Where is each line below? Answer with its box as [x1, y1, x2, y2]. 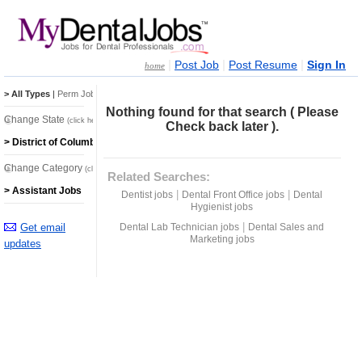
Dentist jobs [121, 188, 174, 200]
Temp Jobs [107, 88, 151, 99]
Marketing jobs [189, 233, 255, 245]
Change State [4, 113, 67, 125]
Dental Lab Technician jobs [120, 221, 240, 233]
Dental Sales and [248, 221, 325, 233]
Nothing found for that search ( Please [105, 104, 339, 119]
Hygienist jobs [191, 200, 254, 213]
